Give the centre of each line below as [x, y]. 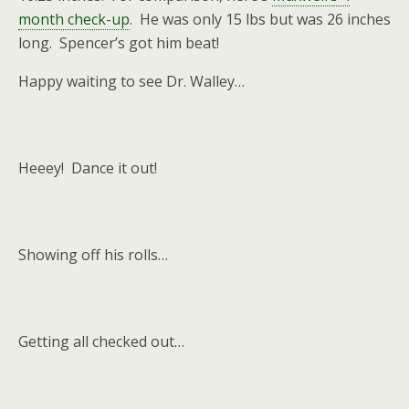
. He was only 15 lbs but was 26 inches [260, 19]
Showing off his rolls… [93, 255]
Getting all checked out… [101, 341]
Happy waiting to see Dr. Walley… [131, 81]
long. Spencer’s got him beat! [119, 43]
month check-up [74, 19]
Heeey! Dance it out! [88, 168]
